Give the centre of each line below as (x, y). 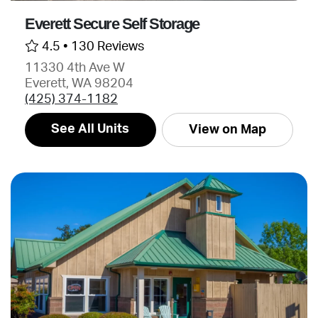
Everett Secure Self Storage (112, 24)
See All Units (91, 129)
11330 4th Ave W (75, 68)
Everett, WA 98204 (79, 83)
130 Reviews (108, 46)
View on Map (227, 130)
